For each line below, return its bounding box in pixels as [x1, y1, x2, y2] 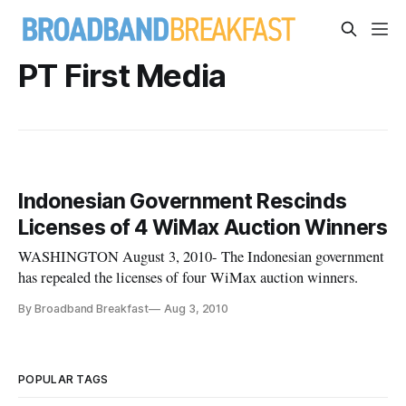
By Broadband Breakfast [18, 302, 149, 316]
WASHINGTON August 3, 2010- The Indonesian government [18, 246, 385, 267]
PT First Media [18, 56, 227, 94]
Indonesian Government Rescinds [18, 188, 347, 215]
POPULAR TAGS [18, 372, 109, 387]
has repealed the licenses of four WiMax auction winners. [18, 267, 359, 288]
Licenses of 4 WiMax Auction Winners [18, 215, 388, 241]
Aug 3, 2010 [163, 302, 229, 316]
